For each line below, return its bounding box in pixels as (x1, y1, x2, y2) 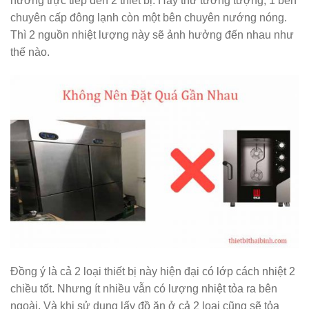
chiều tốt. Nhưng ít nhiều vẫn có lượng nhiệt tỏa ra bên (10, 282, 277, 295)
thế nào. (10, 46, 50, 59)
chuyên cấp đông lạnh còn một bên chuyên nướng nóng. (10, 12, 287, 24)
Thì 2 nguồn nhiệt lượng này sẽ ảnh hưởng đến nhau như (10, 29, 294, 41)
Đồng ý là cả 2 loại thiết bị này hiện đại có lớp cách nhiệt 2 (10, 265, 295, 277)
